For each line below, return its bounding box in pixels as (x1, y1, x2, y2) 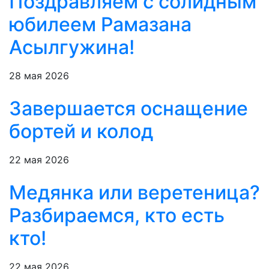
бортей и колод (9, 119, 153, 144)
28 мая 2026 (9, 70, 69, 82)
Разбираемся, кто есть (9, 204, 225, 228)
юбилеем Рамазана (9, 13, 192, 37)
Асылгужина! (9, 35, 134, 59)
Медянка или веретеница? (9, 181, 260, 205)
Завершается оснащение (9, 97, 248, 121)
